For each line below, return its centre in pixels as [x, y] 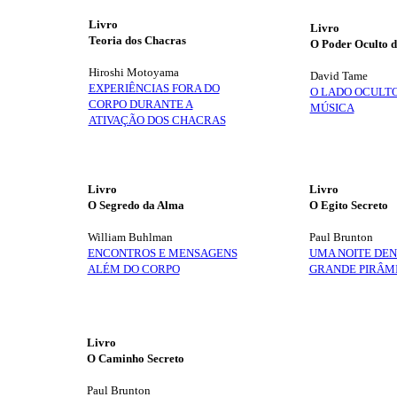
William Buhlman [130, 237]
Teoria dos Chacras [137, 40]
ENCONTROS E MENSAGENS [162, 253]
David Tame [339, 76]
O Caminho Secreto [135, 358]
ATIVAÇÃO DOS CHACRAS [157, 120]
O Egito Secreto [348, 205]
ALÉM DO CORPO [133, 269]
